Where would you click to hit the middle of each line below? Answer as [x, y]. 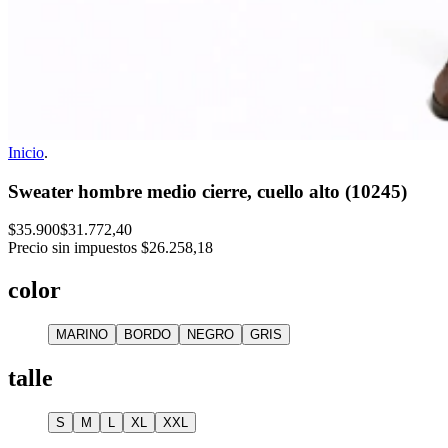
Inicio [26, 152]
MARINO [82, 335]
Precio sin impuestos [72, 248]
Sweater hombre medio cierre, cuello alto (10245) [207, 191]
